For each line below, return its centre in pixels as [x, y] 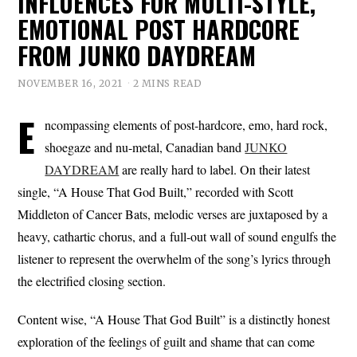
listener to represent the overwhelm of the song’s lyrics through [175, 258]
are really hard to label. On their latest [215, 169]
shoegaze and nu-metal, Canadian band [145, 147]
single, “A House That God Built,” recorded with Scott [156, 191]
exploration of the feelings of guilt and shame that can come [167, 341]
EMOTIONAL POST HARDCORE [159, 29]
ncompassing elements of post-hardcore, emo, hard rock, [186, 124]
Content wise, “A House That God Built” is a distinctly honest [174, 319]
